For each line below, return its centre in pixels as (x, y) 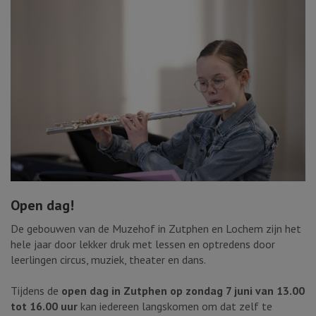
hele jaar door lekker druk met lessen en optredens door (143, 244)
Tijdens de (36, 291)
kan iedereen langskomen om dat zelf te (175, 306)
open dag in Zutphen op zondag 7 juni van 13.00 (183, 291)
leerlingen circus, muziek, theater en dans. (108, 260)
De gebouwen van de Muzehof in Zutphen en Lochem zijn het (156, 229)
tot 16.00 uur (44, 306)
